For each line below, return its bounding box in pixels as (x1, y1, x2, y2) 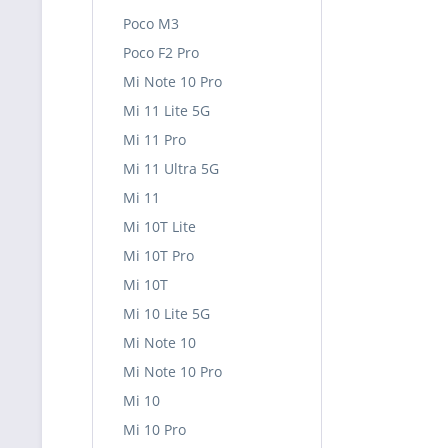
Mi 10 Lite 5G (123, 304, 210, 323)
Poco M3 (123, 14, 179, 33)
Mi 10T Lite (123, 217, 196, 236)
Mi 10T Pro (123, 246, 194, 265)
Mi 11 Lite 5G (123, 101, 210, 120)
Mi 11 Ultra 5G (123, 159, 219, 178)
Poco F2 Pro (123, 43, 199, 62)
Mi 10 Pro (123, 420, 186, 439)
